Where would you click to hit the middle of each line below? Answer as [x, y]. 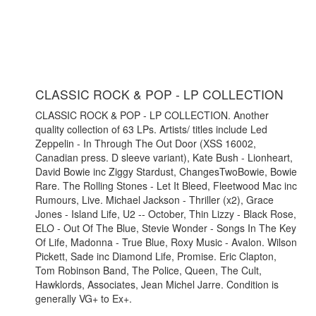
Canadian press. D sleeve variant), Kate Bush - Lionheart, [164, 158]
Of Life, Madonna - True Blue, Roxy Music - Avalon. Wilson [166, 242]
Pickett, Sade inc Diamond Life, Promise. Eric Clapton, [156, 256]
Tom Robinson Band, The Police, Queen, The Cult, [148, 271]
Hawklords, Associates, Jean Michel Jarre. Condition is [157, 285]
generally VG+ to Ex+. [84, 299]
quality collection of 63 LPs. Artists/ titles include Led [151, 129]
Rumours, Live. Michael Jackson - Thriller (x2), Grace [154, 200]
